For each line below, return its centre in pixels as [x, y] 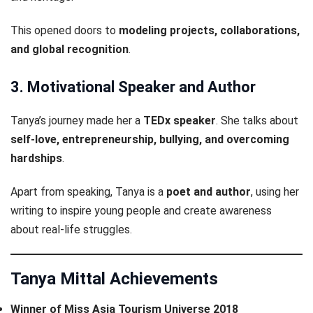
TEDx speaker [180, 120]
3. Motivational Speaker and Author [133, 87]
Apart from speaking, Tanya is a [88, 192]
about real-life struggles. [71, 230]
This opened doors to [65, 31]
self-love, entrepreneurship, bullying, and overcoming [150, 139]
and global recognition [70, 50]
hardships [36, 158]
